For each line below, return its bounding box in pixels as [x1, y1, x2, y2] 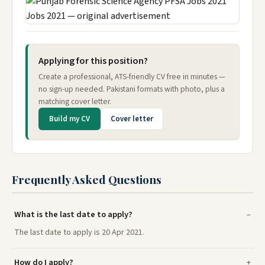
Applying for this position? [38, 54, 148, 67]
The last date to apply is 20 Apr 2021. [14, 227, 144, 238]
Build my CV [49, 114, 90, 124]
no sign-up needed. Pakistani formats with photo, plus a [38, 83, 225, 95]
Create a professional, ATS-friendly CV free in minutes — [38, 71, 225, 82]
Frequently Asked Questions [12, 172, 161, 187]
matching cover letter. [38, 96, 111, 107]
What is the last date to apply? [14, 208, 132, 221]
